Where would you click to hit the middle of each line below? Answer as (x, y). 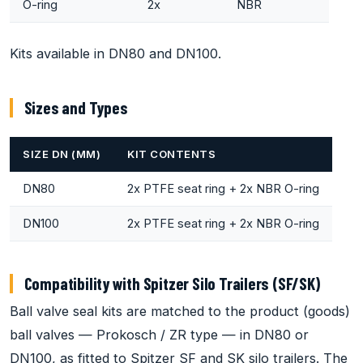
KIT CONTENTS (172, 154)
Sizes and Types (76, 107)
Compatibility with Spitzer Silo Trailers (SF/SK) (172, 283)
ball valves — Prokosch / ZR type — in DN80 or (159, 334)
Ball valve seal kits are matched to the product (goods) (180, 311)
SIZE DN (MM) (62, 154)
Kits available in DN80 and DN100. (115, 53)
